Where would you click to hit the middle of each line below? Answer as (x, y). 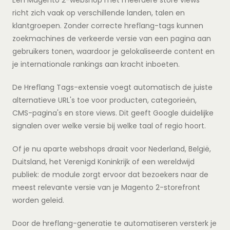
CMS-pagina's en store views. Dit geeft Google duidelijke (113, 113)
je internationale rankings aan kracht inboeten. (96, 64)
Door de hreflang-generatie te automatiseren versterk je (114, 223)
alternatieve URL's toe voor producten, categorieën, (104, 100)
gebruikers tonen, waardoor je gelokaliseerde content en (113, 51)
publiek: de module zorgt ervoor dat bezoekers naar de (110, 174)
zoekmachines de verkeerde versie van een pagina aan (112, 38)
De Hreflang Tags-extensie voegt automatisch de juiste (112, 87)
